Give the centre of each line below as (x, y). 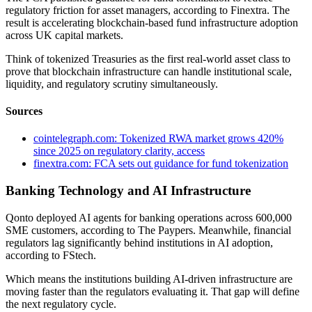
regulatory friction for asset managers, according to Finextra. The (148, 10)
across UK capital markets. (64, 35)
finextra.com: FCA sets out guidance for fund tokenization (161, 164)
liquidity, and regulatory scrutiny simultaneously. (112, 84)
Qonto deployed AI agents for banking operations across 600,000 (149, 217)
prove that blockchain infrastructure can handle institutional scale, (149, 71)
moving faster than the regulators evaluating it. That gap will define (153, 291)
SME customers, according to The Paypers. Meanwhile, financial (148, 230)
